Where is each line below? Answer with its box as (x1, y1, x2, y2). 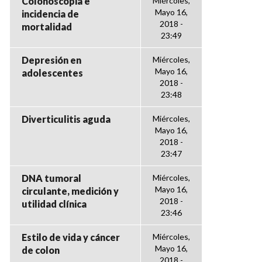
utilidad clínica (22, 198, 87, 209)
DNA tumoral (22, 173, 81, 184)
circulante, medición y (22, 185, 119, 196)
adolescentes (22, 67, 83, 78)
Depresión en (22, 54, 81, 65)
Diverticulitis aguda (22, 113, 111, 125)
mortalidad (22, 21, 72, 32)
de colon (22, 244, 60, 256)
